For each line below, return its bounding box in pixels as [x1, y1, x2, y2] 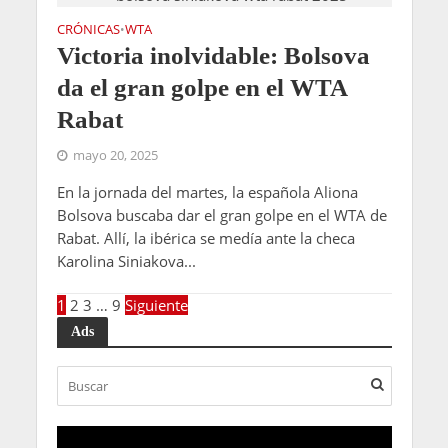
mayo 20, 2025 [72, 147, 158, 165]
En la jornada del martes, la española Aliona [56, 182, 358, 203]
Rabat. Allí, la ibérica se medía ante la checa [56, 228, 355, 249]
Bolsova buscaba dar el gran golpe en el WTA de [56, 205, 387, 226]
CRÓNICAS [56, 21, 120, 39]
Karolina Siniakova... [56, 251, 196, 272]
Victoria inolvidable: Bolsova [56, 42, 370, 70]
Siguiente [124, 295, 188, 316]
